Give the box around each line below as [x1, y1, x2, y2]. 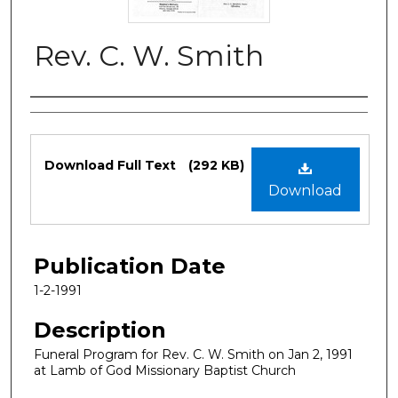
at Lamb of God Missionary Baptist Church [34, 362, 296, 378]
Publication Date [34, 252, 226, 279]
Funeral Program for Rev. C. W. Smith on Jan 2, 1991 [34, 346, 353, 362]
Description [34, 316, 166, 343]
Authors [30, 102, 115, 129]
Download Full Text [44, 156, 179, 173]
